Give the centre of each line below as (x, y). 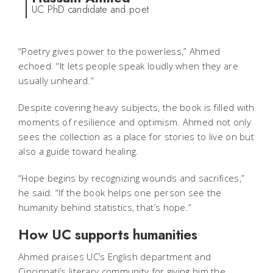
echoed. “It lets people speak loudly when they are (128, 66)
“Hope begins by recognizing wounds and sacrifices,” (132, 178)
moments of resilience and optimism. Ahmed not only (135, 122)
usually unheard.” (58, 81)
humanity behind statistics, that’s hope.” (105, 207)
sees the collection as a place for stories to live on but (136, 137)
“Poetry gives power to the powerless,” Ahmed (119, 51)
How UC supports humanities (108, 235)
